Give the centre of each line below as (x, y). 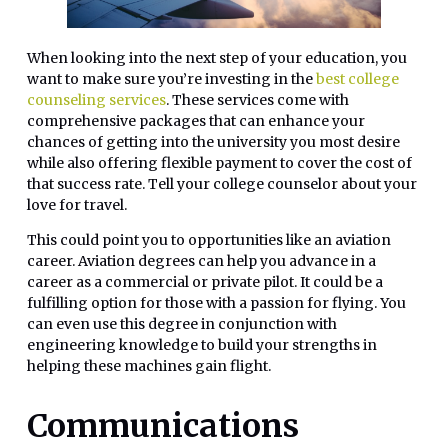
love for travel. (77, 204)
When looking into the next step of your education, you (217, 57)
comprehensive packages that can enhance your (196, 120)
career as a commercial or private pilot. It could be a (205, 281)
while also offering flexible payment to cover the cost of (219, 162)
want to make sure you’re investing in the (171, 78)
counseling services (96, 99)
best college (357, 78)
